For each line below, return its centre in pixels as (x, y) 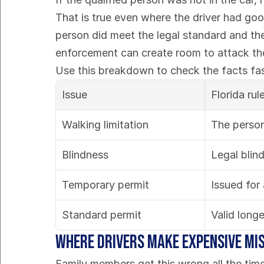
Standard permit (102, 215)
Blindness (85, 155)
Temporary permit (106, 185)
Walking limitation (105, 125)
